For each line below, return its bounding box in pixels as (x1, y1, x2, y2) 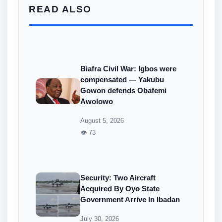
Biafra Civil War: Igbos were (80, 64, 176, 73)
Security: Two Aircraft (80, 173, 156, 182)
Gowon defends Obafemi (80, 86, 166, 95)
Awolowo (80, 97, 113, 106)
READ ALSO (29, 3, 92, 14)
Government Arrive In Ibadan (80, 195, 180, 204)
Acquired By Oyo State (80, 184, 160, 193)
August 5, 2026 (80, 116, 124, 124)
